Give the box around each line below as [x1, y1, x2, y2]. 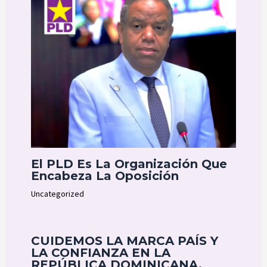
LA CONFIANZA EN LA [30, 246, 170, 260]
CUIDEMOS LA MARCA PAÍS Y [30, 234, 218, 249]
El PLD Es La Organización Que [30, 157, 227, 172]
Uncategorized [30, 188, 84, 200]
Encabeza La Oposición [30, 169, 179, 184]
